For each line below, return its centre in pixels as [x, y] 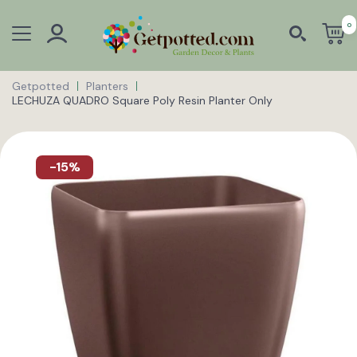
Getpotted [41, 86]
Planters [107, 86]
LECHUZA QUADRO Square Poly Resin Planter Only [142, 100]
